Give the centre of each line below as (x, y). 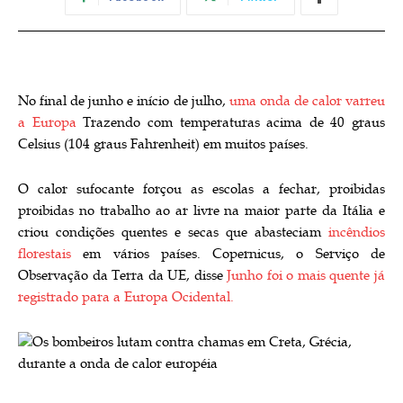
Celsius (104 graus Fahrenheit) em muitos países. (163, 144)
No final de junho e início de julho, (124, 101)
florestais (45, 254)
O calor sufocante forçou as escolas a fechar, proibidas (201, 189)
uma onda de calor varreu (307, 101)
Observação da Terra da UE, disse (123, 275)
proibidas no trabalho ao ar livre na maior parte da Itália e (201, 210)
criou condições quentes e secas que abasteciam (173, 232)
